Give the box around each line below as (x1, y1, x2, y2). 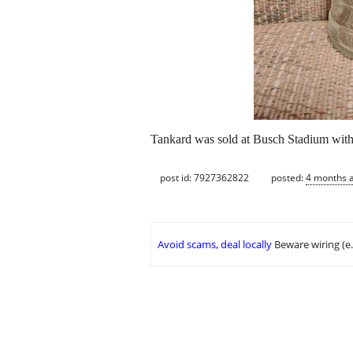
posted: (271, 170, 306, 184)
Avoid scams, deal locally (158, 237, 272, 252)
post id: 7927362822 (160, 170, 249, 184)
